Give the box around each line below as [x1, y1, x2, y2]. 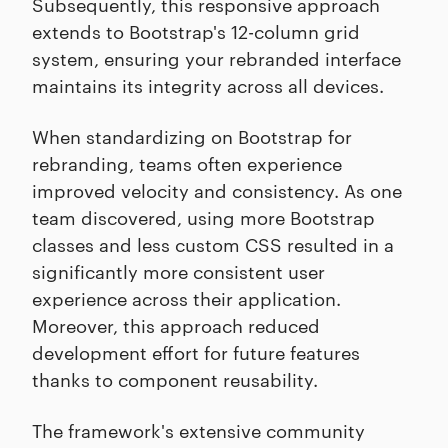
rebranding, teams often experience [32, 150, 342, 176]
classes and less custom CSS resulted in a [32, 231, 394, 257]
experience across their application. [32, 285, 341, 311]
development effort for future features [32, 339, 360, 365]
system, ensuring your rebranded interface [32, 45, 401, 71]
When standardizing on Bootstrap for [32, 123, 352, 149]
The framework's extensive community [32, 417, 365, 443]
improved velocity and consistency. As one [32, 177, 402, 203]
